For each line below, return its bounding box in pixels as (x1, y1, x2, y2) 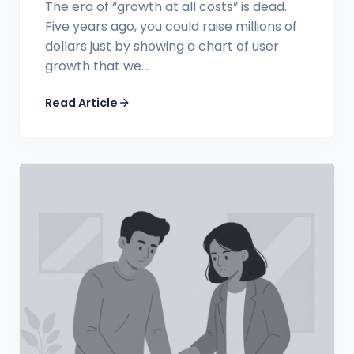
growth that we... (45, 56, 149, 75)
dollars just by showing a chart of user (45, 36, 279, 55)
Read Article (45, 94, 118, 111)
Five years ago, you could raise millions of (45, 17, 297, 36)
